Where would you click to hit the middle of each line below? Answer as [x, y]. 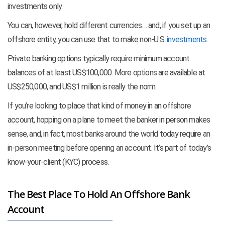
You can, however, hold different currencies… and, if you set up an [109, 26]
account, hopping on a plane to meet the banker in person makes [109, 120]
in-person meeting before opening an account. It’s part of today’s [109, 148]
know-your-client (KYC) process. [58, 162]
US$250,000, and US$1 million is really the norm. [82, 87]
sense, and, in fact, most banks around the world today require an [109, 134]
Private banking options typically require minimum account [99, 59]
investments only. [35, 7]
